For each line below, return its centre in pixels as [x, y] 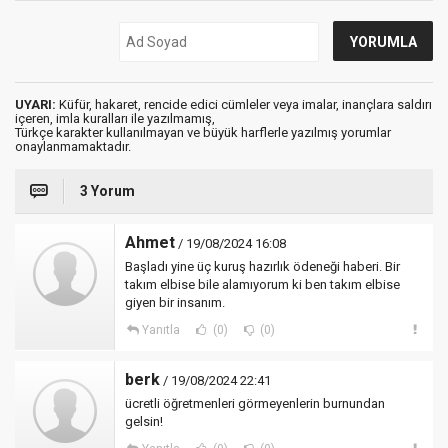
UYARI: [35, 104]
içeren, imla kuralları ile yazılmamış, [115, 118]
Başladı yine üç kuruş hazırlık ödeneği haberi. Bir [262, 266]
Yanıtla [160, 330]
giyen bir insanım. [175, 302]
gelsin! [144, 421]
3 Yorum [107, 191]
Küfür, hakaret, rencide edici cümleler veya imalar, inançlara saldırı [244, 104]
